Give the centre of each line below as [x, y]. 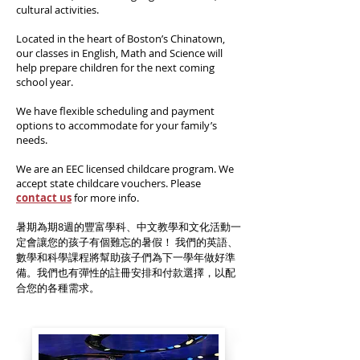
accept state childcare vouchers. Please [108, 183]
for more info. [105, 198]
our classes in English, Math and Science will [119, 53]
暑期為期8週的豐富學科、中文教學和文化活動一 [129, 227]
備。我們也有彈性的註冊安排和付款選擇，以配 [126, 272]
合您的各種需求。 [58, 288]
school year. [45, 82]
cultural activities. [57, 10]
